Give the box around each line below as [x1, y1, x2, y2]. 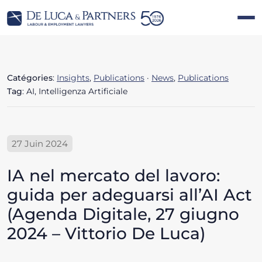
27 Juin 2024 [12, 138, 68, 150]
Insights [57, 73, 89, 84]
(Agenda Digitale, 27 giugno [7, 204, 239, 225]
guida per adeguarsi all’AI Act [7, 185, 252, 205]
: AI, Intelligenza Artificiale [22, 86, 127, 97]
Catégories [7, 73, 53, 84]
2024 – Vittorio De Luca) [7, 223, 205, 244]
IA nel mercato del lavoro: [7, 166, 220, 186]
